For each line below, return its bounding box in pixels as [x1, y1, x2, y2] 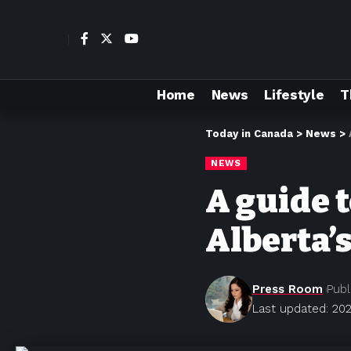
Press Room [252, 282, 323, 296]
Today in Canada [205, 128, 293, 139]
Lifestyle [264, 86, 324, 103]
